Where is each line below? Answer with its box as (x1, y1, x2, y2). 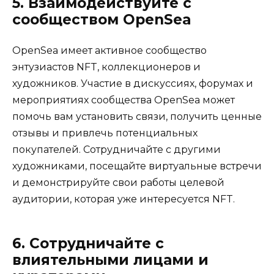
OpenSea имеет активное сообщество (12, 45, 207, 57)
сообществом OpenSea (12, 11, 191, 29)
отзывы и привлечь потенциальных (12, 127, 198, 139)
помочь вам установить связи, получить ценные (12, 111, 262, 123)
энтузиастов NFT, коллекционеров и (12, 61, 201, 73)
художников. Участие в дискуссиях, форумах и (12, 78, 253, 90)
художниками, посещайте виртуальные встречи (12, 160, 262, 172)
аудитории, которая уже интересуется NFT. (12, 193, 235, 206)
